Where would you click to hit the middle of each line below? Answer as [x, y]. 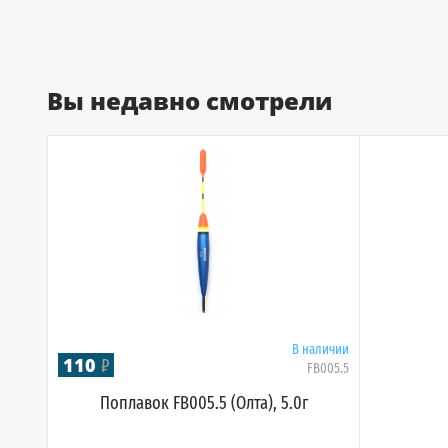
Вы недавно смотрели [189, 100]
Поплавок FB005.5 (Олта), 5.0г [203, 403]
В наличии [320, 349]
